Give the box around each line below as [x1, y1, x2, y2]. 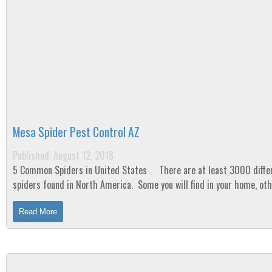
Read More [19, 207, 57, 216]
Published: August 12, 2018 [13, 148, 114, 163]
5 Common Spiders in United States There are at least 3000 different [13, 163, 149, 177]
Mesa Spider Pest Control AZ [13, 123, 140, 141]
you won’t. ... [13, 192, 56, 206]
